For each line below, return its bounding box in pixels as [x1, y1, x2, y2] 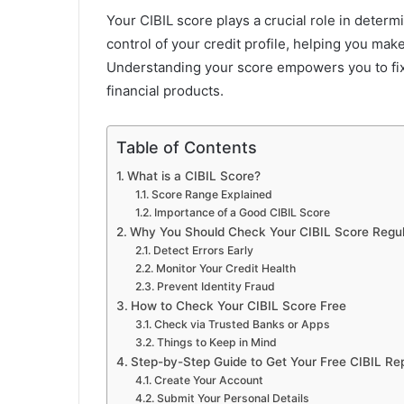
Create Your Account [153, 373, 263, 388]
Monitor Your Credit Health [155, 262, 296, 276]
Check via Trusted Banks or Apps [153, 317, 330, 332]
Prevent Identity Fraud [156, 280, 275, 294]
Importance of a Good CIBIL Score [153, 206, 330, 220]
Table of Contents [116, 138, 257, 158]
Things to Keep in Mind [156, 335, 277, 350]
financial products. [106, 82, 224, 100]
